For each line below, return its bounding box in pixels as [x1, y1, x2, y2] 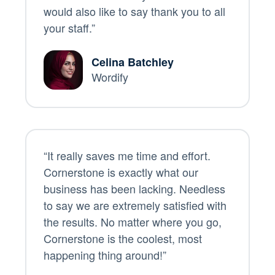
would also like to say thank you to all [43, 2, 225, 19]
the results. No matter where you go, [43, 213, 222, 230]
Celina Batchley [91, 54, 174, 71]
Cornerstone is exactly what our [43, 163, 198, 180]
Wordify [91, 69, 128, 85]
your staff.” [43, 19, 95, 36]
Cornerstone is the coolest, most [43, 230, 202, 246]
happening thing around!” [43, 246, 166, 263]
